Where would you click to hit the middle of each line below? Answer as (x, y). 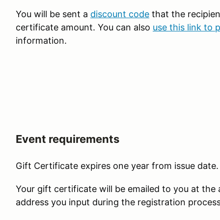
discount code (120, 14)
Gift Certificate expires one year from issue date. (117, 166)
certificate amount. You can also (84, 27)
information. (44, 41)
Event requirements (68, 139)
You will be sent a (53, 14)
